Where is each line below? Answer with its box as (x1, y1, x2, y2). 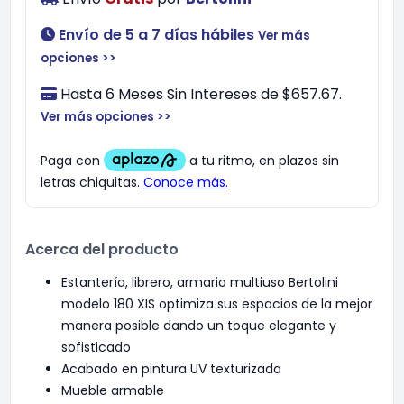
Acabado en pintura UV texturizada (61, 360, 281, 378)
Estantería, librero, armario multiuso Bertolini (61, 273, 338, 291)
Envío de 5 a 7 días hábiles (59, 24, 254, 45)
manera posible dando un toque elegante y (61, 317, 336, 335)
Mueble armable (61, 381, 164, 399)
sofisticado (61, 338, 131, 356)
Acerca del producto (25, 239, 179, 260)
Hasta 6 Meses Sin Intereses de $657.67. (60, 84, 342, 105)
